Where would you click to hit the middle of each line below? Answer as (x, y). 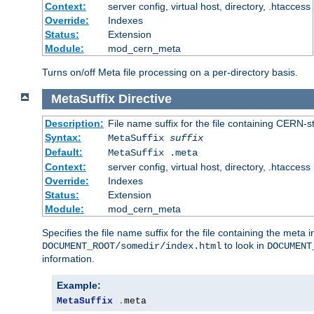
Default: (63, 152)
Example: (79, 285)
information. (68, 258)
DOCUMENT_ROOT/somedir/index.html (132, 246)
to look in (244, 245)
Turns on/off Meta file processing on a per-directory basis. (170, 73)
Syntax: (63, 137)
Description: (74, 123)
